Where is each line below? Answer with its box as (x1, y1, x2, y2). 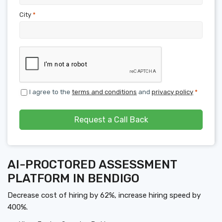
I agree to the (29, 88, 72, 96)
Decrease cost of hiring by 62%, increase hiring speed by (7, 190, 201, 200)
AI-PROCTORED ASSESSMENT (7, 157, 177, 171)
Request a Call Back (74, 115, 148, 125)
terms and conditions (72, 88, 137, 96)
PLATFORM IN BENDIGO (7, 171, 139, 185)
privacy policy (152, 88, 193, 96)
